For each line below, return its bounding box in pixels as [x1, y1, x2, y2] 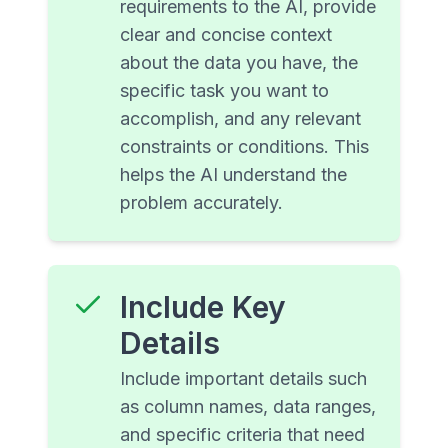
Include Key [120, 289, 286, 326]
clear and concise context [120, 24, 332, 46]
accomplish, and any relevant [120, 108, 361, 130]
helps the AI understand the [120, 164, 347, 186]
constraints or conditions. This [120, 136, 369, 158]
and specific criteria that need [120, 424, 365, 446]
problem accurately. [120, 192, 283, 214]
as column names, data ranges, [120, 396, 376, 418]
